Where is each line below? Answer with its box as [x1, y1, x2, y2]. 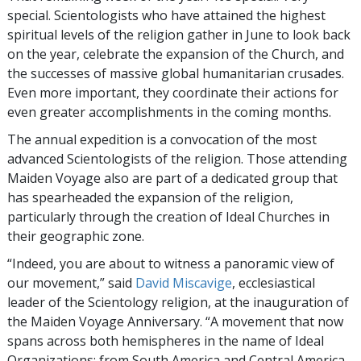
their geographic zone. [7, 227, 144, 246]
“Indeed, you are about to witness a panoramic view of [7, 255, 334, 273]
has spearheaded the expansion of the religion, [7, 189, 293, 207]
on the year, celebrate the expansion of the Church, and [7, 45, 344, 64]
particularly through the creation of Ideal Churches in [7, 208, 330, 226]
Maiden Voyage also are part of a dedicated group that [7, 169, 338, 188]
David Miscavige [135, 274, 232, 293]
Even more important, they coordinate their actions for [7, 84, 338, 102]
